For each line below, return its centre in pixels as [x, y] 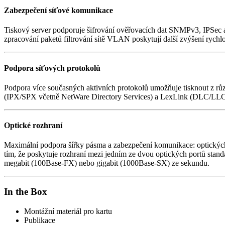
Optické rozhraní [33, 126]
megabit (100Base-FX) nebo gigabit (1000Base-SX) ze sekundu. [107, 163]
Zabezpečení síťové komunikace [59, 11]
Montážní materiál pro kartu [68, 211]
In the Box [26, 192]
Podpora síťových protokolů [52, 68]
